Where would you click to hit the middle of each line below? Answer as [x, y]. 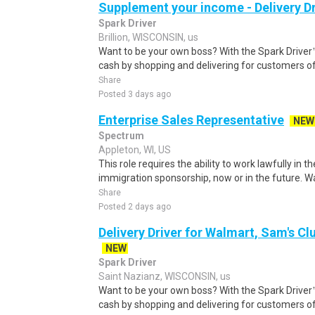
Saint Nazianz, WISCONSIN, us [165, 276]
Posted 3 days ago [135, 94]
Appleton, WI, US [135, 150]
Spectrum [121, 136]
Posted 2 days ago [135, 207]
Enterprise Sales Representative [191, 120]
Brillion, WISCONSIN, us [148, 37]
